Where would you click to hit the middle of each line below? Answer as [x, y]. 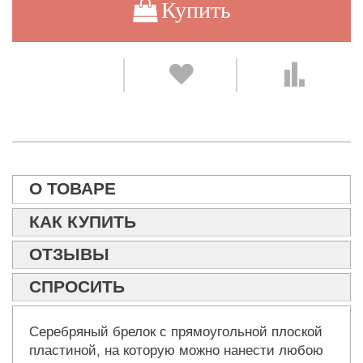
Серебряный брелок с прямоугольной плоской [176, 332]
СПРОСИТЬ [77, 287]
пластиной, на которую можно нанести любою [176, 351]
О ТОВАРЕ [73, 189]
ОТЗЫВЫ [69, 255]
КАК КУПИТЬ [83, 222]
